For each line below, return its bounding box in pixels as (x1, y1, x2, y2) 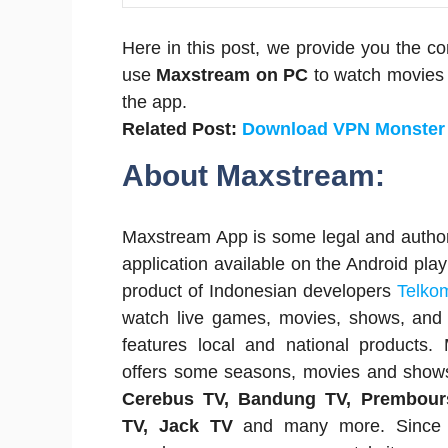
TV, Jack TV (122, 416, 244, 436)
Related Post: (122, 119, 242, 139)
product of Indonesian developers (122, 281, 397, 301)
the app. (122, 92, 187, 112)
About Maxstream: (122, 159, 385, 192)
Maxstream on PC (156, 65, 309, 85)
